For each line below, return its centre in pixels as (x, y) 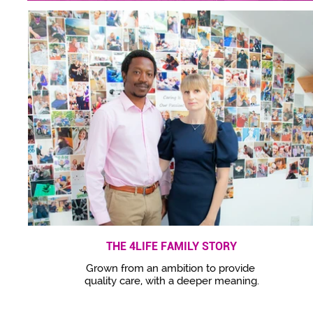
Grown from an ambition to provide (172, 268)
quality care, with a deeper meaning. (172, 281)
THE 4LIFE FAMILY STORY (172, 246)
